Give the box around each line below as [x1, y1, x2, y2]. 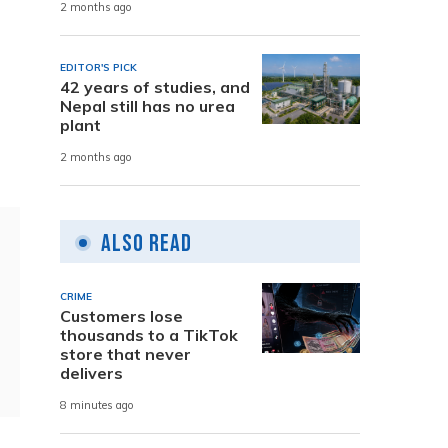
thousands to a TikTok [60, 324, 238, 345]
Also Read [101, 228, 192, 258]
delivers [60, 362, 123, 383]
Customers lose [60, 305, 183, 326]
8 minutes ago [60, 398, 134, 413]
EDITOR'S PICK [60, 60, 137, 74]
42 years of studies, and [60, 76, 250, 97]
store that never [60, 343, 191, 364]
